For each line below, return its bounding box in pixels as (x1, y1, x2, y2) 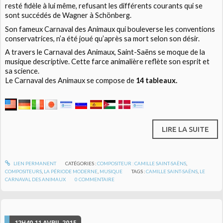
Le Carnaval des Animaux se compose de (5, 76, 136, 85)
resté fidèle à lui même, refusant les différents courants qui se (5, 1, 203, 10)
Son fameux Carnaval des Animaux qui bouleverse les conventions (5, 24, 216, 33)
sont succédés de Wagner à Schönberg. (5, 11, 132, 20)
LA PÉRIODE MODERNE (44, 168, 98, 174)
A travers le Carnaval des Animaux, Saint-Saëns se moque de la (5, 47, 206, 56)
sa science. (5, 66, 40, 75)
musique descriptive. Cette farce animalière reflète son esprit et (5, 57, 210, 66)
